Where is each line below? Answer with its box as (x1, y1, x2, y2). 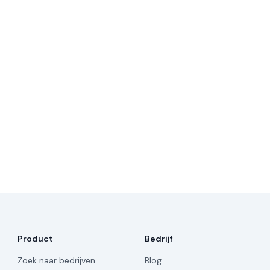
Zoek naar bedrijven (17, 255, 96, 266)
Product (17, 233, 54, 244)
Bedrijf (144, 233, 173, 244)
